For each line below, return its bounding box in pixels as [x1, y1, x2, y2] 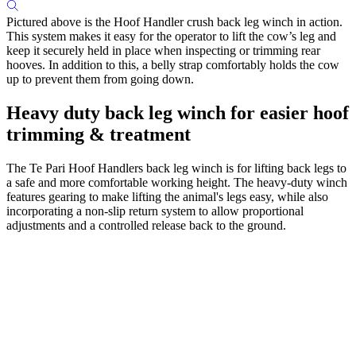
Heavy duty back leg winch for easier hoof [6, 103, 349, 124]
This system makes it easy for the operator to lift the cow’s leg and [6, 29, 336, 44]
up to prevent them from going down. [6, 72, 194, 87]
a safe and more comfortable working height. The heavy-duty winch [6, 176, 347, 190]
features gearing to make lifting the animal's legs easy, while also [6, 190, 328, 204]
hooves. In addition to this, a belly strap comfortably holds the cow [6, 58, 339, 72]
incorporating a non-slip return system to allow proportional [6, 204, 304, 219]
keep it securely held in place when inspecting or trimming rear [6, 44, 320, 58]
